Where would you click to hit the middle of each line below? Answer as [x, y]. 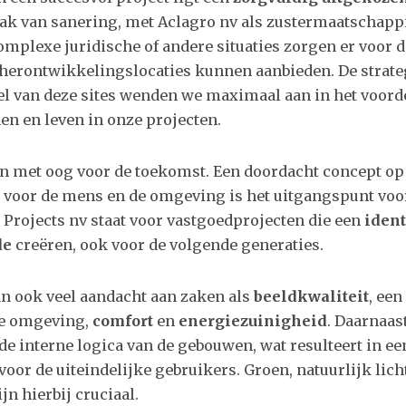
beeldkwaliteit [311, 296]
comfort [123, 321]
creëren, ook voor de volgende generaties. [168, 245]
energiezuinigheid [253, 321]
